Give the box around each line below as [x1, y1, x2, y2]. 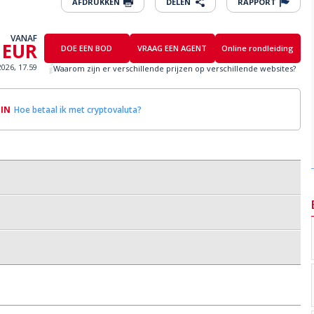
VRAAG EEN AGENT [137, 43, 207, 53]
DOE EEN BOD [61, 43, 113, 53]
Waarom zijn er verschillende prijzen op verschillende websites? [53, 63, 296, 74]
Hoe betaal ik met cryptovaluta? [14, 103, 142, 116]
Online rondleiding [221, 43, 294, 53]
